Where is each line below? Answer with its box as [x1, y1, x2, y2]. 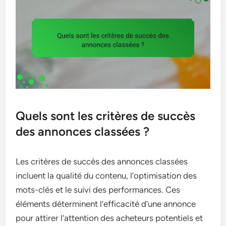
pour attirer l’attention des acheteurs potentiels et [16, 213, 203, 223]
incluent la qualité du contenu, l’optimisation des [16, 171, 197, 181]
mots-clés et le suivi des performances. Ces [16, 185, 181, 195]
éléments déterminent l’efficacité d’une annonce [16, 199, 196, 209]
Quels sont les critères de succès [16, 108, 196, 124]
